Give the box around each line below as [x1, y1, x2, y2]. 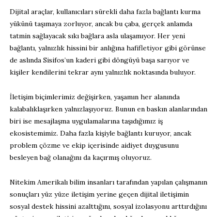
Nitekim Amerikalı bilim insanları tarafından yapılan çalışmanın [10, 177, 207, 186]
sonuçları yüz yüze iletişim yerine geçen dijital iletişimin [10, 189, 189, 199]
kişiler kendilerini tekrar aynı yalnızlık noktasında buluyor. [10, 67, 196, 77]
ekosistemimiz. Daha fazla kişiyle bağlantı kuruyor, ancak [10, 128, 191, 138]
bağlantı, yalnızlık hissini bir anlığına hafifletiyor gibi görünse [10, 43, 206, 52]
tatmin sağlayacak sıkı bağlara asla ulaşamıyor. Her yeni [10, 31, 185, 40]
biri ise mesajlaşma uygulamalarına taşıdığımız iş [10, 116, 163, 125]
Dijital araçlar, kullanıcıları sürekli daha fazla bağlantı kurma [10, 7, 201, 16]
